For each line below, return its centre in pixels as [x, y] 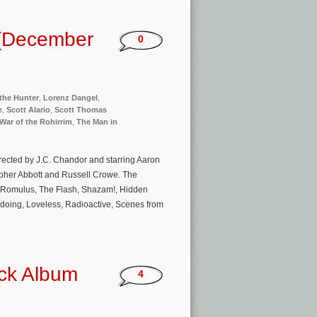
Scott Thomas [81, 109]
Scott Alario [28, 109]
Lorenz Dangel [70, 97]
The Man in [97, 121]
